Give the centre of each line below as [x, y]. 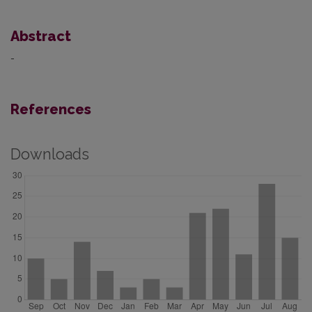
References [51, 109]
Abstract [41, 36]
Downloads [50, 154]
